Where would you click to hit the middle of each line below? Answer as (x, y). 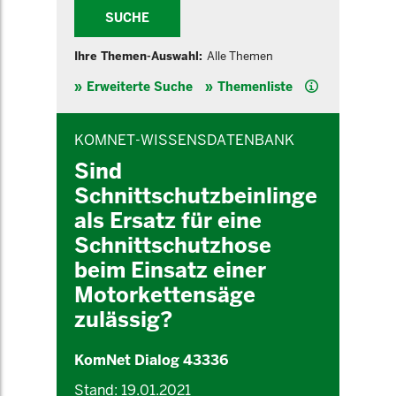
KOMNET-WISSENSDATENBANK (184, 140)
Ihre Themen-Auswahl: (138, 56)
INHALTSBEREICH (97, 118)
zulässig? (123, 320)
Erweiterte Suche (140, 87)
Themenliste (255, 87)
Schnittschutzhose (173, 245)
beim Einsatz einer (170, 270)
